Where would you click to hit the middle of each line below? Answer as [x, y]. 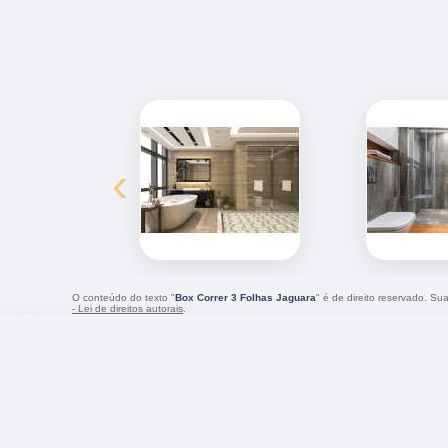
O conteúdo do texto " [123, 297]
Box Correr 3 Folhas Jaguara [245, 297]
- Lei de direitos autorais [127, 308]
